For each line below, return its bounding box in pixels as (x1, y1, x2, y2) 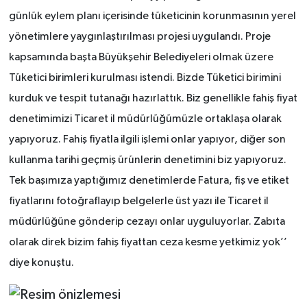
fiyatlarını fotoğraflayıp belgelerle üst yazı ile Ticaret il (8, 195, 269, 207)
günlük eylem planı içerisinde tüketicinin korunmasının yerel (8, 10, 296, 22)
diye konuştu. (8, 257, 74, 269)
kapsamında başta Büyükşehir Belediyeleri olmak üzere (8, 51, 273, 63)
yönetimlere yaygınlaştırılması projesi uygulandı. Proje (8, 31, 271, 42)
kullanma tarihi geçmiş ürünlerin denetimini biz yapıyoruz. (8, 154, 286, 166)
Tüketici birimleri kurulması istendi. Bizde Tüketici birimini (8, 72, 281, 84)
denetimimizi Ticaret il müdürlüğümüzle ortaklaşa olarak (8, 113, 282, 125)
